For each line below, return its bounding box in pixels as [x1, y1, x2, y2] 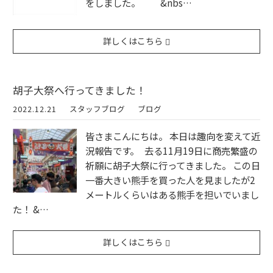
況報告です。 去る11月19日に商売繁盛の [85, 144, 258, 158]
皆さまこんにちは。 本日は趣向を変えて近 [85, 129, 260, 143]
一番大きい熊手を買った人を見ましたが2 [85, 173, 255, 187]
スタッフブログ [69, 103, 126, 115]
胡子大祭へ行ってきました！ [13, 83, 146, 98]
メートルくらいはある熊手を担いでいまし [85, 188, 259, 202]
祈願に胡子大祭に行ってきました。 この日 [85, 158, 260, 172]
